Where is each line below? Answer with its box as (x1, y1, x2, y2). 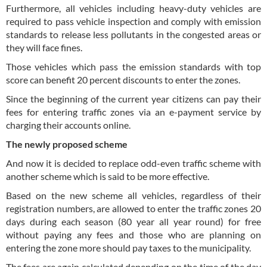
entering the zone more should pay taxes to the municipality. (6, 242, 253, 254)
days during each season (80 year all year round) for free (6, 216, 261, 228)
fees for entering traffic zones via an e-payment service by (6, 106, 261, 118)
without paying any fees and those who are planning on (6, 229, 261, 241)
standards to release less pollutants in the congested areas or (6, 29, 261, 41)
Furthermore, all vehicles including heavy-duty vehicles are (6, 2, 261, 14)
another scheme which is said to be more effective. (6, 170, 211, 182)
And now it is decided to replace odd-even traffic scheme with (6, 157, 261, 169)
